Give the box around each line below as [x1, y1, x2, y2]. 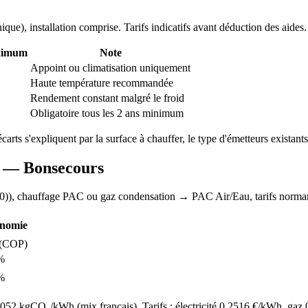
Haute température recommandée [30, 76, 173, 89]
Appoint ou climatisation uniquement [30, 61, 190, 74]
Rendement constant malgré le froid [30, 91, 184, 104]
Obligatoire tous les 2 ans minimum [30, 107, 184, 119]
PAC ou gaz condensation [63, 190, 175, 203]
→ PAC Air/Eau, [175, 190, 255, 203]
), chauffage [8, 190, 63, 203]
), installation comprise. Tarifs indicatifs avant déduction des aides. [21, 21, 307, 33]
